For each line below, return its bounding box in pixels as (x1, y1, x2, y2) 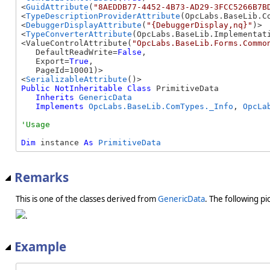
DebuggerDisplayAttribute (26, 20, 142, 30)
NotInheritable (55, 84, 122, 93)
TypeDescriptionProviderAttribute (26, 11, 180, 21)
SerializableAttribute (26, 75, 127, 84)
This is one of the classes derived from (16, 193, 158, 205)
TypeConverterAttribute (26, 30, 132, 39)
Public (21, 84, 50, 93)
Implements (36, 102, 84, 111)
